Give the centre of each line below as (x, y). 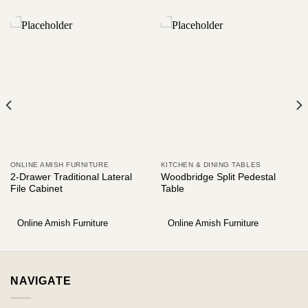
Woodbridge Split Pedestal (218, 177)
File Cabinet (36, 188)
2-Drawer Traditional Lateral (71, 177)
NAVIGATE (41, 280)
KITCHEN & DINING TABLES (211, 165)
